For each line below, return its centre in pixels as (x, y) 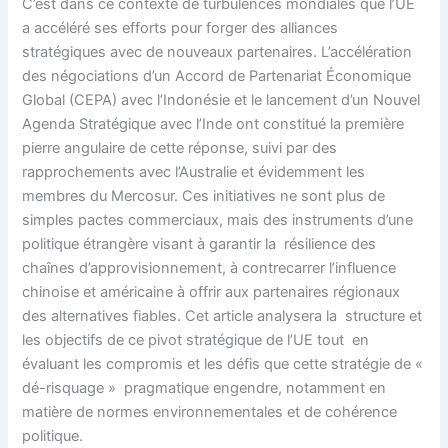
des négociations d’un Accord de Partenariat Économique (217, 75)
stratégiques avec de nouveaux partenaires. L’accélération (217, 51)
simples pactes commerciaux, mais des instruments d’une (218, 219)
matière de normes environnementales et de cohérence (210, 411)
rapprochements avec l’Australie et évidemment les (194, 171)
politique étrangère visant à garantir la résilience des (199, 243)
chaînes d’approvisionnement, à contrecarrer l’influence (209, 267)
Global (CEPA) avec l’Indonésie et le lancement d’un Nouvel (221, 99)
